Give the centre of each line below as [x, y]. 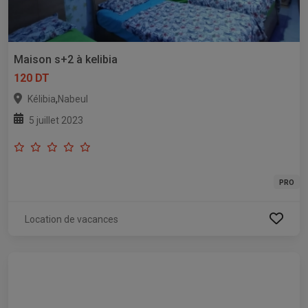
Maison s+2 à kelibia [66, 59]
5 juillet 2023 [56, 120]
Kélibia [42, 99]
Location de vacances [71, 219]
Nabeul [73, 99]
